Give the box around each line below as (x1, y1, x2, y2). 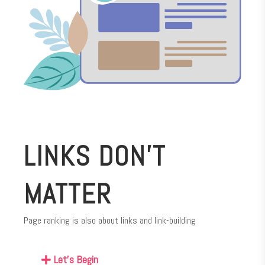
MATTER (24, 177, 112, 212)
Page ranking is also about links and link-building (24, 214, 196, 227)
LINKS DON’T (24, 139, 166, 174)
